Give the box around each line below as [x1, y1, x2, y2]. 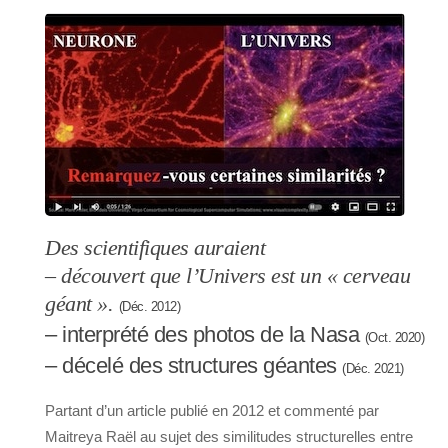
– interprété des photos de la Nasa [45, 322, 365, 348]
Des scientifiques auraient [45, 236, 265, 261]
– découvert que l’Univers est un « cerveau [45, 264, 410, 289]
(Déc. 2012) [118, 299, 180, 315]
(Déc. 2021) [342, 361, 404, 377]
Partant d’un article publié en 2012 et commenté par [45, 402, 379, 420]
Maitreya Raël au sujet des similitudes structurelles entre [45, 428, 413, 446]
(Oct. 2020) [364, 330, 424, 346]
